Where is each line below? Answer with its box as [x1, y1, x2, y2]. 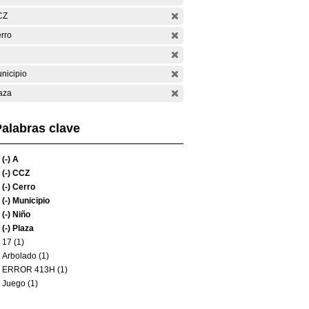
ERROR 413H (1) [2, 265, 68, 275]
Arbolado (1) [2, 251, 49, 261]
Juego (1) [2, 279, 38, 288]
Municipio [10, 196, 50, 206]
